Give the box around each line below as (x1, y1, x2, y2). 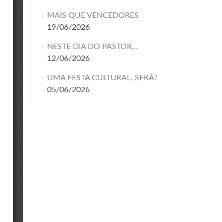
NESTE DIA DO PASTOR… (47, 43, 138, 51)
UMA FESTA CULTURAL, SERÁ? (47, 74, 158, 82)
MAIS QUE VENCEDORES (47, 11, 139, 19)
